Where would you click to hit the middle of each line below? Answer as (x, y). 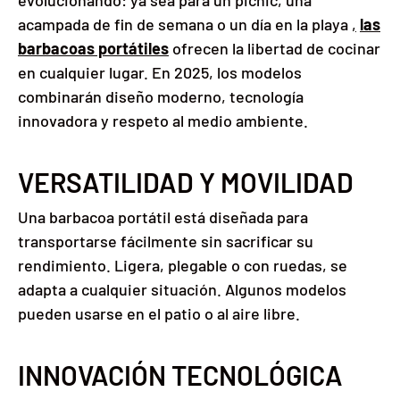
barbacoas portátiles (93, 49)
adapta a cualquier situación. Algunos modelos (182, 290)
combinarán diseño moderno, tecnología (161, 97)
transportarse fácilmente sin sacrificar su (166, 242)
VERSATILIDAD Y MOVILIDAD (186, 183)
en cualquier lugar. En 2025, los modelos (160, 73)
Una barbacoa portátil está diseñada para (163, 217)
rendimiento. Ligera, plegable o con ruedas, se (183, 266)
